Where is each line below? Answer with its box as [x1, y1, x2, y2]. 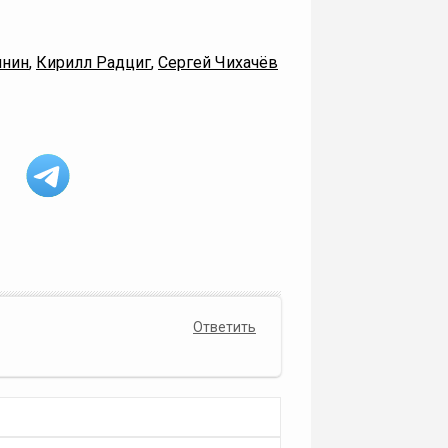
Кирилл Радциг [36, 53, 151, 72]
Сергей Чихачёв [158, 53, 278, 72]
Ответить [193, 319, 256, 335]
